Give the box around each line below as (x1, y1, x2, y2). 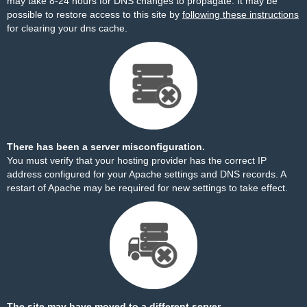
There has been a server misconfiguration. (7, 141, 205, 152)
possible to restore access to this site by (7, 9, 182, 20)
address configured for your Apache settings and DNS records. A (7, 169, 286, 180)
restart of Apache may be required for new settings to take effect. (7, 182, 288, 193)
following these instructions (182, 9, 299, 20)
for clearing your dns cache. (7, 23, 127, 34)
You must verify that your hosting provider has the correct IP (7, 155, 267, 166)
